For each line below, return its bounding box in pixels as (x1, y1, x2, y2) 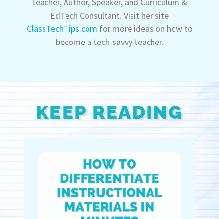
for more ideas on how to (97, 22, 193, 34)
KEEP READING (36, 101, 183, 123)
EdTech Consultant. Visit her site (50, 9, 169, 21)
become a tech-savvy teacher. (55, 36, 164, 47)
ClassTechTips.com (26, 22, 97, 34)
